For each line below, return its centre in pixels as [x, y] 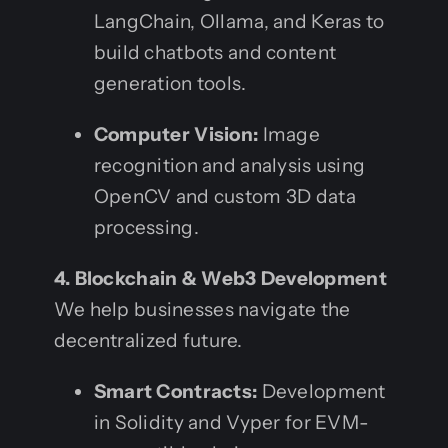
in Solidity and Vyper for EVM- [231, 422]
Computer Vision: [176, 134]
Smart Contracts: [175, 391]
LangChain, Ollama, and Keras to [239, 21]
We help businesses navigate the [202, 309]
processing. [146, 227]
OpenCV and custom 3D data [224, 196]
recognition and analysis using [229, 165]
